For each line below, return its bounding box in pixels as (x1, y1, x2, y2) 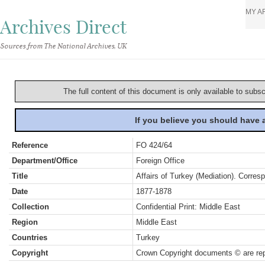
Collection (12, 202, 49, 211)
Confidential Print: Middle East (136, 202, 240, 211)
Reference (12, 141, 48, 150)
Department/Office (12, 156, 77, 165)
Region (12, 218, 38, 227)
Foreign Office (136, 156, 185, 165)
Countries (12, 233, 47, 242)
